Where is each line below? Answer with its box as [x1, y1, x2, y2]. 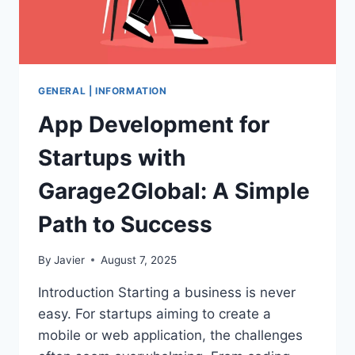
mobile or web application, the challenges [38, 326, 303, 343]
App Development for [38, 110, 269, 138]
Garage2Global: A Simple [38, 177, 310, 204]
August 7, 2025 [101, 253, 177, 266]
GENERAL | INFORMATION [38, 85, 167, 97]
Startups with [38, 143, 185, 171]
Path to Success [38, 210, 212, 238]
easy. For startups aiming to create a [38, 305, 271, 322]
